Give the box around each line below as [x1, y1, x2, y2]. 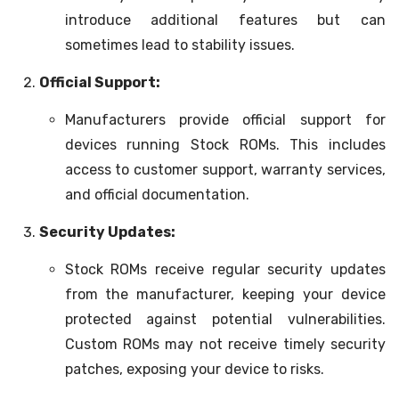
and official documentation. [64, 186, 249, 204]
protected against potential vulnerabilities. [64, 311, 386, 329]
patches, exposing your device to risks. [64, 361, 324, 379]
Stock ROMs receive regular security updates [64, 261, 386, 279]
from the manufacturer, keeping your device [64, 286, 386, 304]
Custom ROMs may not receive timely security [64, 336, 386, 354]
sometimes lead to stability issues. [64, 37, 295, 54]
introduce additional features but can [64, 12, 386, 29]
